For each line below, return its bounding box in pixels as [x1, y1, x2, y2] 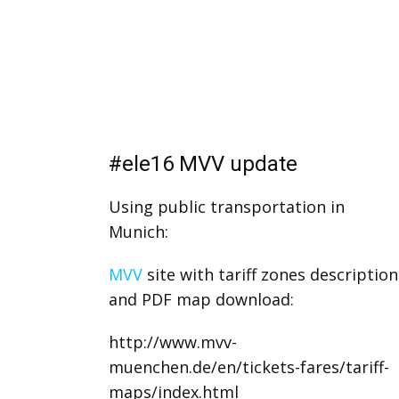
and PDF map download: [109, 289, 294, 310]
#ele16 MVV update [109, 151, 297, 176]
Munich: [109, 221, 168, 242]
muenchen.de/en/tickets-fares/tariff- [109, 356, 389, 378]
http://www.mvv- [109, 331, 237, 353]
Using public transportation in [109, 196, 345, 217]
